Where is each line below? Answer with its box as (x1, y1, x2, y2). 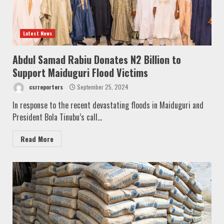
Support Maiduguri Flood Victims (12, 64, 148, 80)
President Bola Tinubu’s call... (12, 110, 102, 123)
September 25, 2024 (75, 82, 128, 91)
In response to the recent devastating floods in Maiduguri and (12, 98, 203, 111)
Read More (20, 133, 53, 144)
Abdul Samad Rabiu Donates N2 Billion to (12, 51, 181, 67)
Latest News (23, 29, 52, 37)
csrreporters (27, 82, 63, 91)
